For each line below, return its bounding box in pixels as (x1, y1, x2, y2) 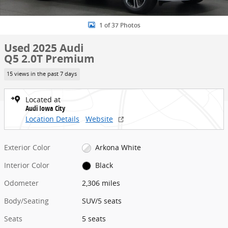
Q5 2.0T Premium (4, 51, 95, 66)
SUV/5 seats (82, 195, 122, 206)
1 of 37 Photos (99, 21, 140, 29)
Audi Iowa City (25, 103, 65, 113)
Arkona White (95, 142, 141, 152)
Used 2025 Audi (4, 41, 83, 55)
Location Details (25, 113, 79, 124)
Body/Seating (4, 195, 49, 206)
